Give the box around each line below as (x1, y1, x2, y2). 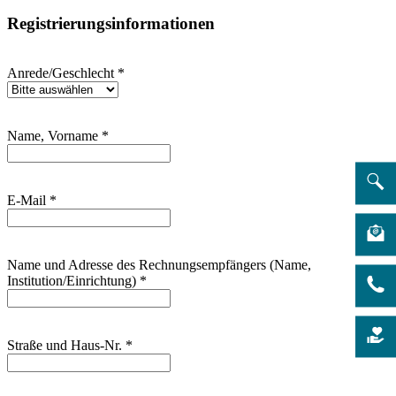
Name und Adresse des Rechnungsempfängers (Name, (7, 257, 311, 273)
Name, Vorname (7, 128, 102, 144)
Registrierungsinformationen (7, 13, 215, 33)
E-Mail (7, 193, 49, 209)
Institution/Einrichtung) (7, 273, 140, 289)
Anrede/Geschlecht (7, 65, 118, 81)
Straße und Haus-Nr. (7, 338, 126, 354)
